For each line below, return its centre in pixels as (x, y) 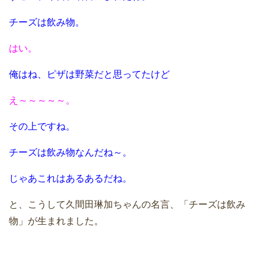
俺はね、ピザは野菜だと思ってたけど (89, 75)
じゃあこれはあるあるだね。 (70, 179)
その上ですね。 (42, 127)
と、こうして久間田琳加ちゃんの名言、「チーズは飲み (127, 205)
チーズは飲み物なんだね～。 (70, 153)
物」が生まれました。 (56, 221)
